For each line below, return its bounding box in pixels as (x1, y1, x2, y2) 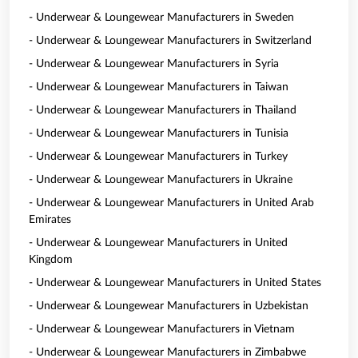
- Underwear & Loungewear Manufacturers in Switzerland (29, 35, 312, 46)
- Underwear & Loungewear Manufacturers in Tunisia (29, 128, 288, 139)
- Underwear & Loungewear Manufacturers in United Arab (29, 197, 314, 209)
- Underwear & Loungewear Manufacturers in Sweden (29, 12, 294, 23)
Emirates (29, 214, 71, 225)
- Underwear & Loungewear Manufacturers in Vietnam (29, 324, 295, 335)
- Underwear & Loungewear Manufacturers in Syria (29, 58, 279, 70)
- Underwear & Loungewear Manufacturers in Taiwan (29, 82, 288, 93)
